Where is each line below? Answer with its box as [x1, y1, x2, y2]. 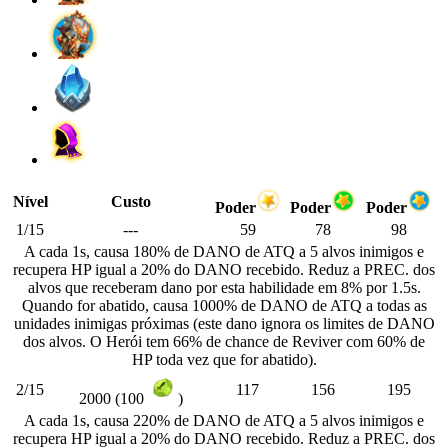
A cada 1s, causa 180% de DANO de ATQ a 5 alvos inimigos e [24, 242, 424, 260]
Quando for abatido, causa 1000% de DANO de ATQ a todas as [21, 296, 427, 314]
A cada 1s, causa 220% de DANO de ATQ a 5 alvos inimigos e [24, 411, 424, 429]
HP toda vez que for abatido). [131, 350, 317, 368]
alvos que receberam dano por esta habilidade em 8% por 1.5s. [27, 278, 421, 296]
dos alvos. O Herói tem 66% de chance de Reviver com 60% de [23, 332, 425, 350]
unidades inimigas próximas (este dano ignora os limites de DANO [13, 314, 435, 332]
